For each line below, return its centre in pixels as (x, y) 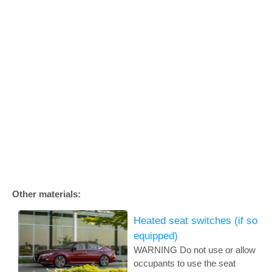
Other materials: (46, 194)
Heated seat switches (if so (195, 221)
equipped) (156, 236)
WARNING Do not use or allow (195, 250)
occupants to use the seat (185, 263)
